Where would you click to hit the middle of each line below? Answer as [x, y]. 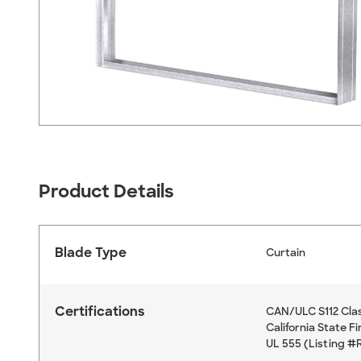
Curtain [285, 252]
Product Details [106, 191]
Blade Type [91, 252]
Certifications [100, 311]
